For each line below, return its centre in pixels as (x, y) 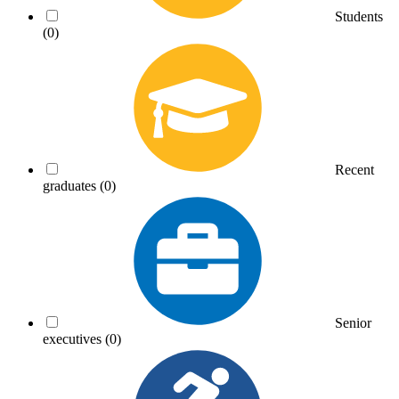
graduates (71, 185)
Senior (353, 322)
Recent (354, 169)
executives (74, 338)
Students (359, 16)
